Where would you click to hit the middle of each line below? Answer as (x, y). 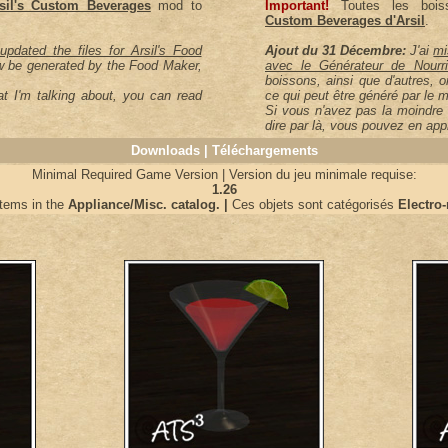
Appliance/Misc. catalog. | (146, 204)
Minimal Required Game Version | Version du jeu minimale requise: (224, 174)
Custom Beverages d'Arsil (345, 20)
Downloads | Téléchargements (224, 150)
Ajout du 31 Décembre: (336, 50)
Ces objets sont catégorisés (311, 204)
